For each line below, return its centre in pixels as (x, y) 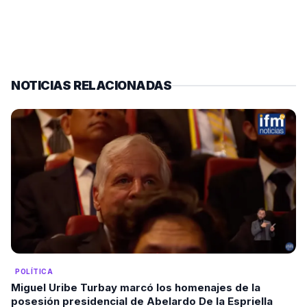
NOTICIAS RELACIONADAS (91, 86)
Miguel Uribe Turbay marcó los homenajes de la (136, 288)
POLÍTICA (34, 272)
